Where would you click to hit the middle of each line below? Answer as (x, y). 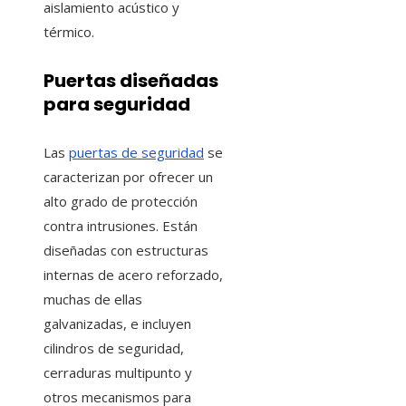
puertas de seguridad (136, 152)
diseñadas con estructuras (126, 250)
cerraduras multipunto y (118, 372)
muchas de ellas (93, 299)
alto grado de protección (121, 201)
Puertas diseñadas (131, 80)
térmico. (69, 32)
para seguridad (117, 104)
